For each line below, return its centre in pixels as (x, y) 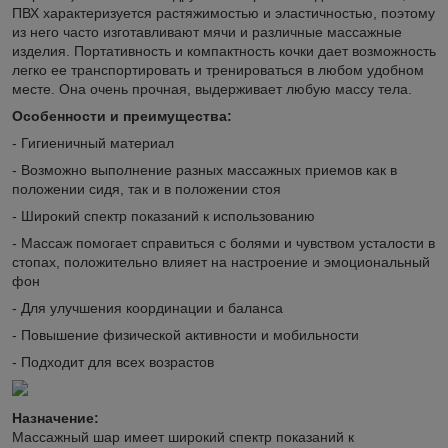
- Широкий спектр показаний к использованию (163, 215)
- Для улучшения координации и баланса (147, 307)
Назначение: (55, 417)
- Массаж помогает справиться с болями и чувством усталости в (223, 242)
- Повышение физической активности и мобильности (185, 334)
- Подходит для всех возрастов (113, 361)
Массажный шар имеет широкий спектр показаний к (183, 436)
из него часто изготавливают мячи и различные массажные (207, 31)
